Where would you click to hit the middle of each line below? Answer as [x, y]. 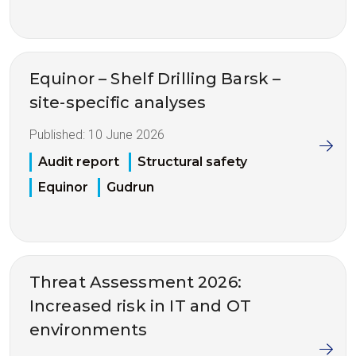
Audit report [79, 162]
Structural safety [192, 162]
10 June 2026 [126, 134]
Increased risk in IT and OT [140, 306]
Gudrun [130, 188]
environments [89, 330]
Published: [59, 134]
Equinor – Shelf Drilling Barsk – [155, 78]
